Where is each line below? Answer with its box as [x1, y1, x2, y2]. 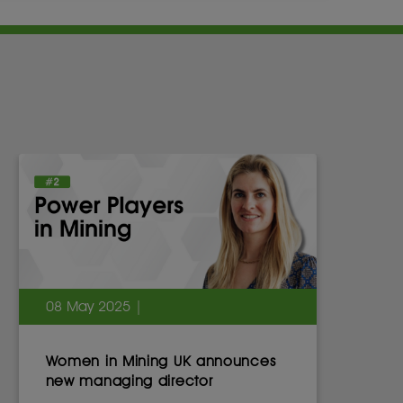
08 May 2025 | [45, 298, 142, 315]
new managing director [45, 372, 213, 390]
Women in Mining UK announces [45, 353, 276, 370]
